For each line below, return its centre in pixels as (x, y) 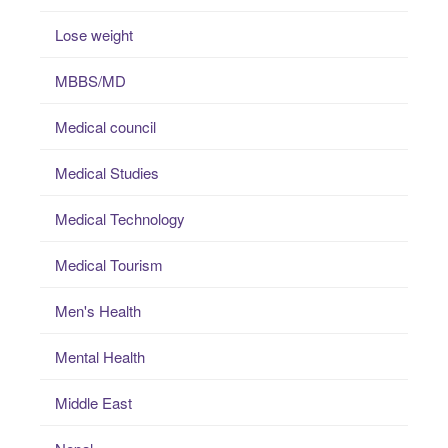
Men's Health (98, 310)
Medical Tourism (109, 264)
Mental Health (100, 356)
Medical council (105, 126)
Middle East (93, 402)
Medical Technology (120, 218)
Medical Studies (107, 172)
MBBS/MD (90, 80)
